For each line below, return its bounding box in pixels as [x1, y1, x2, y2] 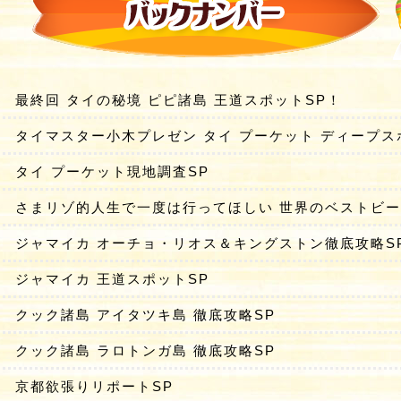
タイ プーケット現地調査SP [15, 163, 209, 179]
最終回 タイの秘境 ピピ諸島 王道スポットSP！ [15, 91, 342, 107]
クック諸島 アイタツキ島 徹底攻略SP [15, 306, 276, 322]
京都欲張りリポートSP [15, 378, 174, 394]
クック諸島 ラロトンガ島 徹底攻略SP [15, 342, 276, 358]
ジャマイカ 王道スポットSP [15, 270, 209, 286]
